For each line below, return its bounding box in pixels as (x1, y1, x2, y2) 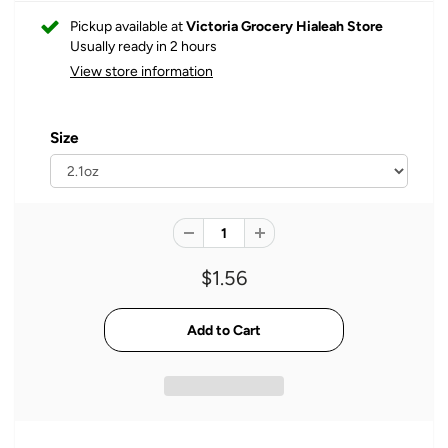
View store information (70, 63, 213, 80)
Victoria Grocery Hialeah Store (186, 18, 383, 35)
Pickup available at (70, 18, 186, 35)
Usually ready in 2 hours (70, 38, 217, 55)
